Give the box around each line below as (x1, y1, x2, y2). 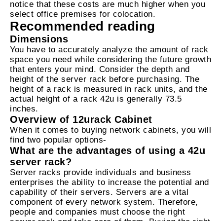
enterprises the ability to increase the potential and (10, 178, 209, 187)
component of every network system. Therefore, (10, 197, 198, 207)
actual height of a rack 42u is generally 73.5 (10, 94, 182, 104)
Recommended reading (10, 19, 155, 34)
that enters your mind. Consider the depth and (10, 65, 190, 74)
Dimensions (10, 34, 68, 45)
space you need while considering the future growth (10, 55, 211, 65)
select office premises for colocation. (10, 9, 155, 19)
